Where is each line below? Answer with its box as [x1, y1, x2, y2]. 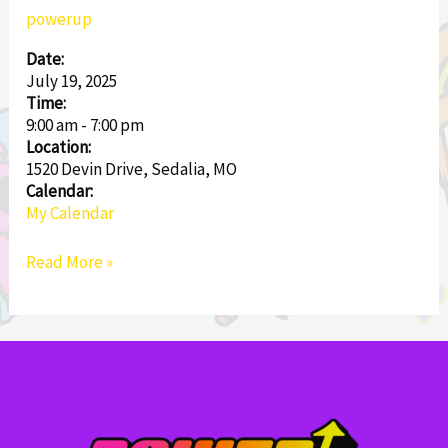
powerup [26, 7, 93, 30]
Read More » [26, 251, 114, 274]
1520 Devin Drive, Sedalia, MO [26, 157, 238, 180]
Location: [26, 135, 92, 158]
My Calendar [26, 201, 115, 224]
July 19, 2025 [26, 69, 118, 92]
